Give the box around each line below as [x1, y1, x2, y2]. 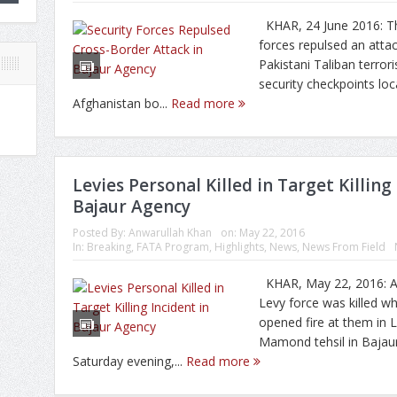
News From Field [302, 239, 385, 254]
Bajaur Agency [73, 195, 191, 218]
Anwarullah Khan [128, 225, 212, 240]
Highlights [214, 239, 264, 254]
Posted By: [73, 225, 128, 240]
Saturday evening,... [73, 353, 186, 370]
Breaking [87, 239, 131, 254]
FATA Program [136, 239, 209, 254]
